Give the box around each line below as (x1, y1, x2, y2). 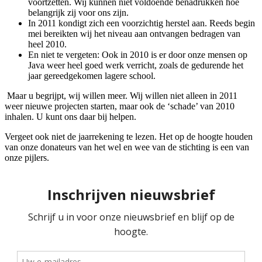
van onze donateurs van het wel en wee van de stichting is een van (5, 142, 249, 152)
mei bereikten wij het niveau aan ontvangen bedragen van (28, 28, 240, 39)
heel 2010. (28, 39, 67, 49)
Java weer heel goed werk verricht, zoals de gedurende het (28, 60, 243, 70)
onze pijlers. (5, 152, 49, 163)
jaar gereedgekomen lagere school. (28, 70, 156, 81)
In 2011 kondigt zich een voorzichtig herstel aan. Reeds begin (28, 18, 255, 28)
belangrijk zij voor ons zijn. (28, 7, 129, 18)
